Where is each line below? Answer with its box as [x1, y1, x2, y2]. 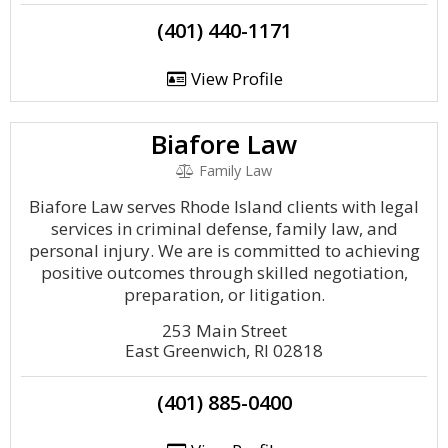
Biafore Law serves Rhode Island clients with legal [29, 195, 419, 218]
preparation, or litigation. [123, 283, 325, 306]
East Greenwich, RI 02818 [125, 339, 323, 362]
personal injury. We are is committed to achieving [28, 239, 420, 262]
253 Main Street [161, 319, 287, 342]
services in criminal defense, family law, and [50, 217, 398, 240]
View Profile [186, 67, 283, 90]
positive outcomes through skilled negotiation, [40, 261, 408, 284]
